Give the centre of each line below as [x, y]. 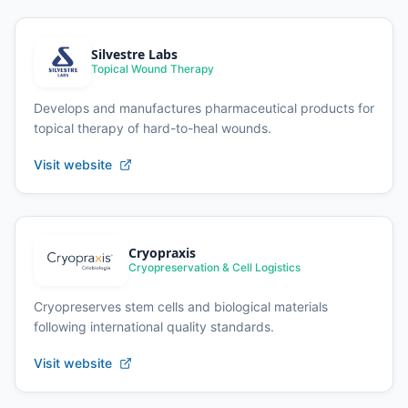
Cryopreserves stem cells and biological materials [181, 306]
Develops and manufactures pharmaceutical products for [204, 107]
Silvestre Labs [134, 54]
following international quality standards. [154, 326]
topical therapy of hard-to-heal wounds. [153, 127]
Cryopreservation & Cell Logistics [214, 267]
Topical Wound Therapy [152, 69]
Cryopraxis [162, 253]
